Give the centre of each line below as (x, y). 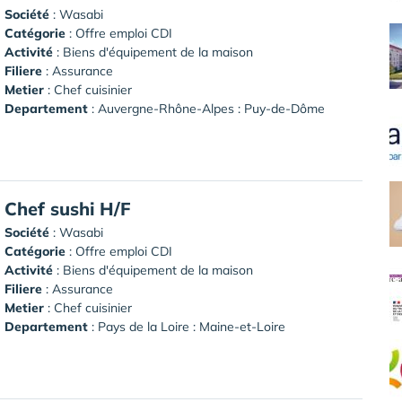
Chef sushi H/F (68, 208)
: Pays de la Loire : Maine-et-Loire (187, 326)
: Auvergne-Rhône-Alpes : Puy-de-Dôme (206, 108)
